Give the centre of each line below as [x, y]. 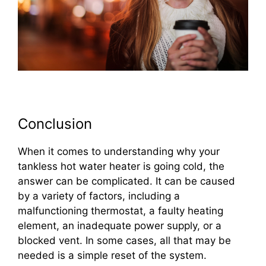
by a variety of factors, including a [99, 196]
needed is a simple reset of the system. [112, 255]
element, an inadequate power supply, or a [120, 225]
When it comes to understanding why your [119, 151]
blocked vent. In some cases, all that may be [124, 240]
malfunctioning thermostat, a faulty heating [121, 210]
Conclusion [55, 123]
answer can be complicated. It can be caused [126, 181]
